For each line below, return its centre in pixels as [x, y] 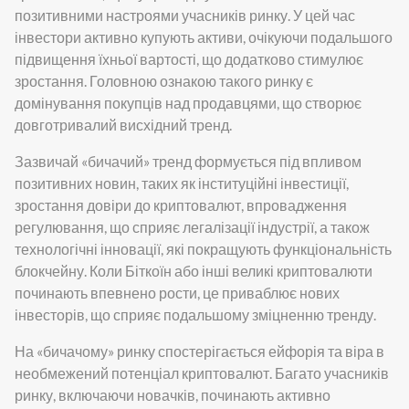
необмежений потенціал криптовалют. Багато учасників [202, 372]
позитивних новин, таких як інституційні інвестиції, [182, 183]
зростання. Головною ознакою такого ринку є [164, 80]
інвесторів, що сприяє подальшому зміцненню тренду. [195, 314]
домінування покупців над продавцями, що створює [188, 102]
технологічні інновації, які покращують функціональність [203, 248]
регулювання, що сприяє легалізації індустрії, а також [192, 226]
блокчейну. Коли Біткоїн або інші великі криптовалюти [194, 270]
